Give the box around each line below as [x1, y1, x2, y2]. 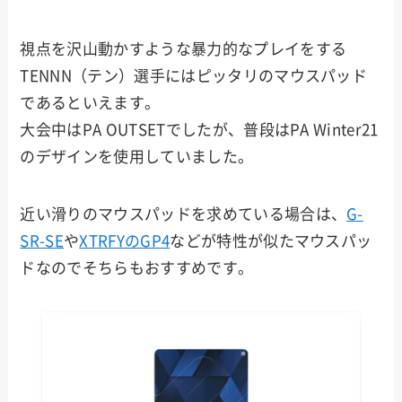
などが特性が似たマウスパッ [170, 233, 372, 249]
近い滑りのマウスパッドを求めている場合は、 [20, 206, 347, 223]
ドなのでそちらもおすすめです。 [20, 260, 254, 276]
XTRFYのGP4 [79, 233, 170, 249]
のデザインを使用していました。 [20, 149, 254, 165]
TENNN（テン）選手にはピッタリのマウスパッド [20, 68, 368, 84]
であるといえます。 [20, 95, 161, 111]
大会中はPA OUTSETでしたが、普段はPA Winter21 [20, 122, 379, 138]
